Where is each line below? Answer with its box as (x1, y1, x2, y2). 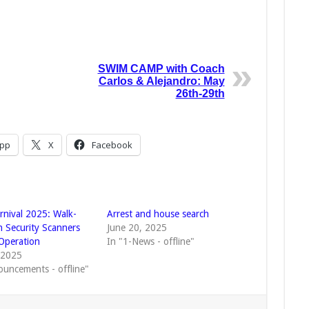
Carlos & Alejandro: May (98, 75, 225, 88)
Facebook (91, 139, 132, 152)
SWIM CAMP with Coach (97, 63, 225, 75)
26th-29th (175, 88, 225, 100)
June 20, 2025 (106, 222, 167, 234)
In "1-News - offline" (106, 236, 195, 248)
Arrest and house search (106, 208, 209, 220)
